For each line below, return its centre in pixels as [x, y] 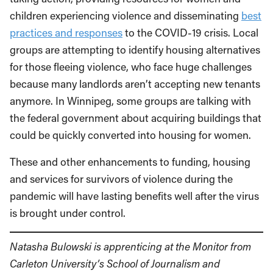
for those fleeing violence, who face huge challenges [131, 67]
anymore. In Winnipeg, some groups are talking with [130, 101]
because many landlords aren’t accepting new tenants [135, 84]
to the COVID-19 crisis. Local [190, 33]
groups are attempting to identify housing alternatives [135, 50]
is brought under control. [68, 213]
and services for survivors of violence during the [121, 179]
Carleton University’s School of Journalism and [115, 263]
